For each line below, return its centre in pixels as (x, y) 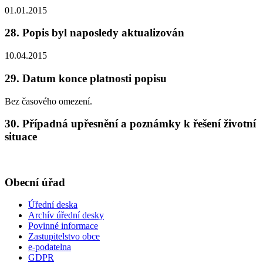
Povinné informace (63, 226)
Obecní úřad (35, 182)
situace (21, 137)
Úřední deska (53, 205)
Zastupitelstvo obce (64, 237)
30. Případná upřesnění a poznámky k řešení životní (130, 124)
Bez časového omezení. (48, 101)
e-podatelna (50, 247)
